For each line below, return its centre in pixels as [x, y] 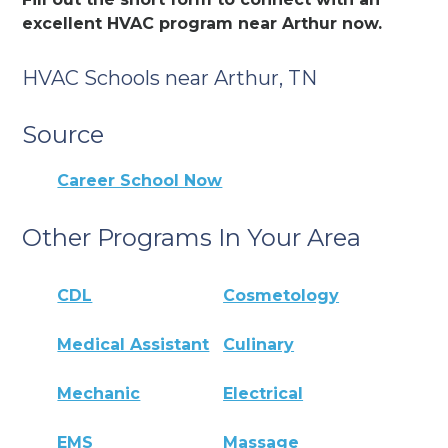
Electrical [263, 394]
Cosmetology [281, 296]
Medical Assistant [133, 345]
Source [63, 134]
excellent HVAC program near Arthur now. [202, 23]
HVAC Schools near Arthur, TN [170, 77]
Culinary [259, 345]
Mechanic [99, 394]
